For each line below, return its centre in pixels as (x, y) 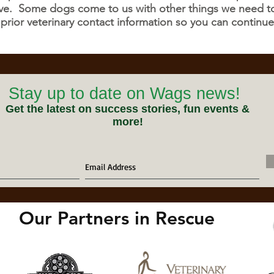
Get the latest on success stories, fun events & (128, 109)
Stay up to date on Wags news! (124, 94)
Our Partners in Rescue (117, 218)
